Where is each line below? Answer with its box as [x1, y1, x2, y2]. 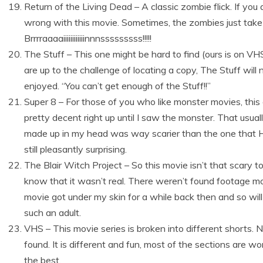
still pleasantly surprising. [24, 143, 127, 155]
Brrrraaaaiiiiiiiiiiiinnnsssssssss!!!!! [24, 32, 151, 44]
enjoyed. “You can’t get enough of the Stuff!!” [24, 80, 211, 92]
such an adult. [24, 207, 81, 218]
